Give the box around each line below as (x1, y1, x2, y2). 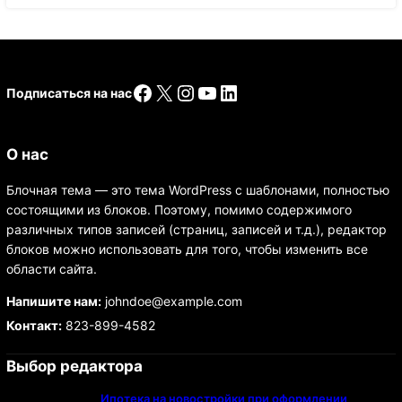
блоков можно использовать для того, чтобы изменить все (5, 240, 368, 257)
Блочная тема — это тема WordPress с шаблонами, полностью (5, 181, 389, 197)
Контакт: (5, 317, 62, 333)
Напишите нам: (5, 293, 101, 309)
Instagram (173, 78, 277, 105)
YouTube (195, 78, 283, 105)
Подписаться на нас (5, 84, 132, 100)
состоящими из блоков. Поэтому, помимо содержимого (5, 201, 352, 217)
